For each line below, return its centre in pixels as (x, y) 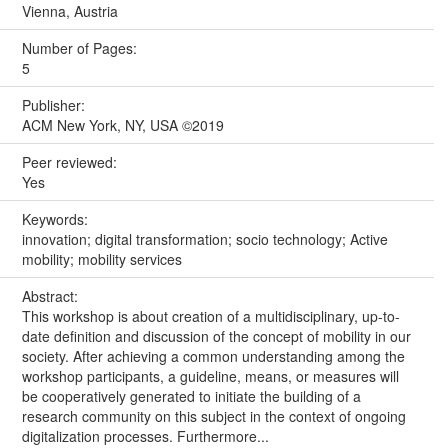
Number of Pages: (81, 47)
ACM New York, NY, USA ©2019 (122, 124)
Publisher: (55, 104)
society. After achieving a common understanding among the (213, 355)
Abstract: (51, 295)
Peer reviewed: (71, 161)
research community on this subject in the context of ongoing (213, 415)
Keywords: (56, 218)
